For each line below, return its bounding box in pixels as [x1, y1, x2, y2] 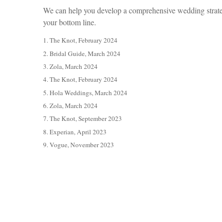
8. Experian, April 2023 [43, 127, 107, 136]
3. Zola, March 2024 [43, 62, 98, 71]
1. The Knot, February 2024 [43, 36, 117, 45]
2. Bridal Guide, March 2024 [43, 49, 120, 58]
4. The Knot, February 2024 [43, 75, 117, 84]
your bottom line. [43, 17, 96, 28]
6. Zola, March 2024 [43, 101, 98, 111]
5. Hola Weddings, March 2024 [43, 88, 127, 97]
